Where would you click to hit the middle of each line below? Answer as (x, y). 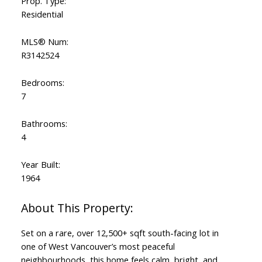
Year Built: (40, 165)
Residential (42, 14)
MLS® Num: (44, 42)
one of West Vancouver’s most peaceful (98, 247)
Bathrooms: (44, 124)
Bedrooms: (42, 83)
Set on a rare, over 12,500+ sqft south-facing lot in (120, 233)
